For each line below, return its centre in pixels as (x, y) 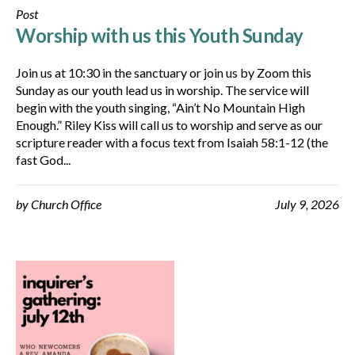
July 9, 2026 (307, 204)
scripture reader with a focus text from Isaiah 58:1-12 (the (172, 142)
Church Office (66, 204)
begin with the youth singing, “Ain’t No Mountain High (160, 107)
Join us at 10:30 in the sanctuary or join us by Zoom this (164, 73)
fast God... (43, 160)
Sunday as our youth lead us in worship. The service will (162, 90)
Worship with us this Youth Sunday (160, 35)
